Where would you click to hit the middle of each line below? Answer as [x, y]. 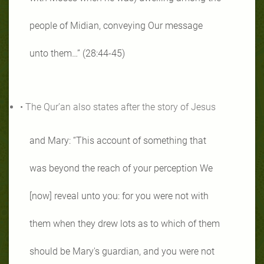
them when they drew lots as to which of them [125, 223]
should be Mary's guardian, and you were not [122, 251]
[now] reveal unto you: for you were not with [119, 196]
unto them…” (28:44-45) [77, 53]
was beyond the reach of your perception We [121, 168]
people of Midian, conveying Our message [116, 25]
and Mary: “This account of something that [118, 140]
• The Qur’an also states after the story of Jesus [118, 107]
